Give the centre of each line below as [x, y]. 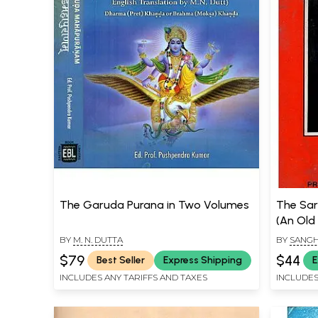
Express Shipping [203, 261]
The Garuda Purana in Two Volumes [154, 204]
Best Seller [121, 261]
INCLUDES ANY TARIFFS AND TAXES [133, 277]
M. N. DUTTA [98, 239]
